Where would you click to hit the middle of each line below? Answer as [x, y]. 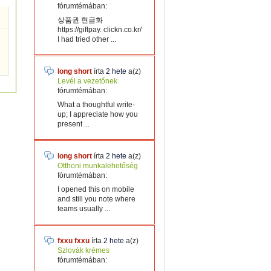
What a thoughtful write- [96, 105]
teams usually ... [84, 209]
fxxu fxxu [73, 241]
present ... [73, 124]
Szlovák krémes [83, 250]
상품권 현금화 [80, 20]
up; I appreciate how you [98, 114]
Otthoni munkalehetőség [98, 166]
